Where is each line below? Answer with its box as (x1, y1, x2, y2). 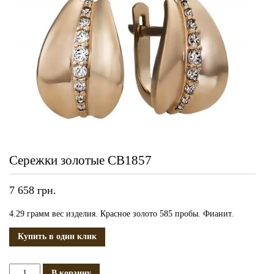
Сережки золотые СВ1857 (9, 152, 152, 168)
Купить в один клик (18, 232, 97, 242)
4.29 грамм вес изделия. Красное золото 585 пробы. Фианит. (9, 209, 234, 218)
